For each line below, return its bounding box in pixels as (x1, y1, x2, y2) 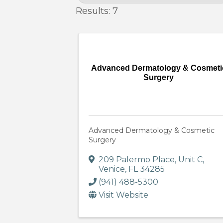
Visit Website (99, 190, 148, 200)
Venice (99, 164, 125, 174)
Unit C (178, 155, 203, 165)
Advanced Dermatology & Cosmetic (89, 126, 215, 135)
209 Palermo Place (99, 155, 175, 165)
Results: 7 (76, 5, 118, 17)
